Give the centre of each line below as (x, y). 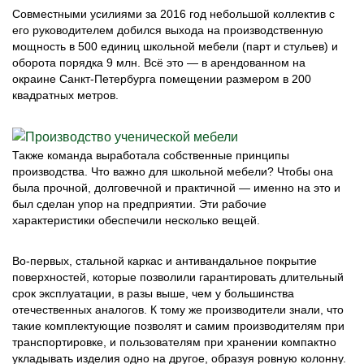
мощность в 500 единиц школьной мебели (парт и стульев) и (175, 46)
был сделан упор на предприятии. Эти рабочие (139, 204)
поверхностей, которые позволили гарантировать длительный (178, 277)
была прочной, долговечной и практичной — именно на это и (176, 188)
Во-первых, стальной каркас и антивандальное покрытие (165, 261)
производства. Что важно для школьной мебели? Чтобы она (173, 171)
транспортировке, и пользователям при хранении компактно (174, 342)
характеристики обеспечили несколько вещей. (136, 220)
